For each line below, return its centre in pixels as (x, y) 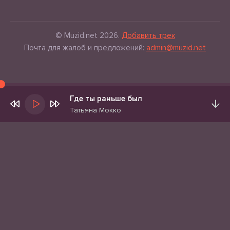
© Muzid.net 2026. (88, 35)
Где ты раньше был (106, 99)
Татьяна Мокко (95, 110)
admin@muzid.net (176, 48)
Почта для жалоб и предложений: (85, 48)
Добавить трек (148, 35)
